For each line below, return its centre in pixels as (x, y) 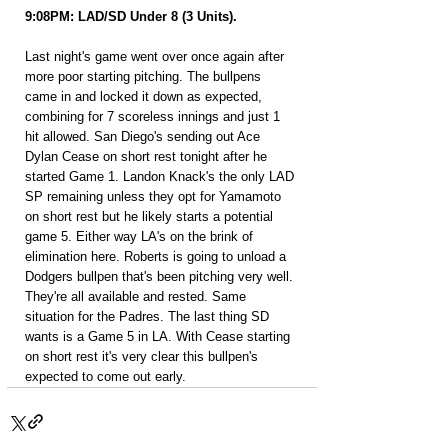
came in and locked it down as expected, (145, 96)
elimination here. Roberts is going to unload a (157, 256)
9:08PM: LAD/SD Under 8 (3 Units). (131, 16)
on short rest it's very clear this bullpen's (143, 356)
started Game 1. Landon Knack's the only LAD (161, 176)
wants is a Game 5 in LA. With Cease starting (159, 336)
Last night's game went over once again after (156, 56)
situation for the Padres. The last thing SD (149, 316)
